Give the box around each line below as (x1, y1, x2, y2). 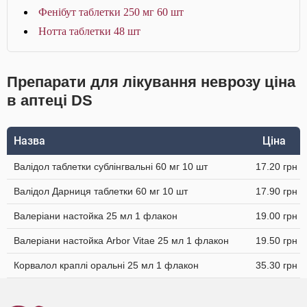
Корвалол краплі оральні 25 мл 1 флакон (14, 260, 199, 271)
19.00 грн (256, 210, 297, 221)
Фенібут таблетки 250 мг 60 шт (38, 6, 184, 18)
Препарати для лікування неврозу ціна (7, 73, 295, 90)
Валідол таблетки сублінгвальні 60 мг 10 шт (14, 161, 208, 172)
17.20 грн (256, 161, 297, 172)
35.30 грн (256, 260, 297, 271)
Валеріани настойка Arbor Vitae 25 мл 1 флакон (14, 235, 229, 246)
